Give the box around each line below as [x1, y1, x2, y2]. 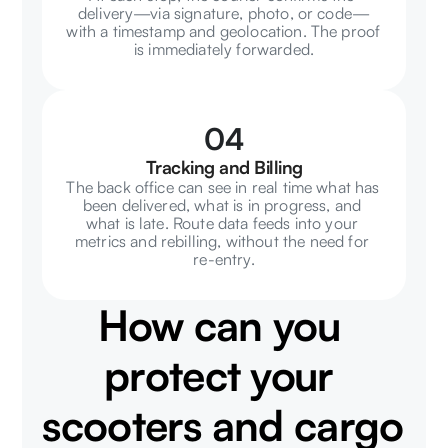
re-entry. [193, 249, 255, 269]
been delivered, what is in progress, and [82, 195, 362, 215]
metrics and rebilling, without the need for [74, 231, 369, 251]
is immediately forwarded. [133, 39, 314, 59]
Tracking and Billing [145, 156, 303, 178]
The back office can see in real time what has [66, 177, 380, 197]
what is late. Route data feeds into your [85, 213, 359, 233]
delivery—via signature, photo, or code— [77, 3, 371, 23]
